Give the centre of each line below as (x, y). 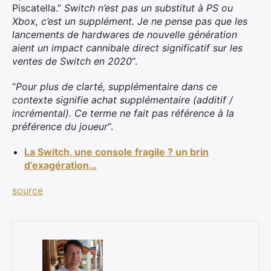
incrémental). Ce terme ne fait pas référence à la (123, 113)
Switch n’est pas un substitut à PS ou (149, 8)
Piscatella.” (38, 8)
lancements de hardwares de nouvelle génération (125, 34)
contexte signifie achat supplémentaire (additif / (122, 100)
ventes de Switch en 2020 (72, 61)
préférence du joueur (60, 126)
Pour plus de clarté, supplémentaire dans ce (116, 87)
